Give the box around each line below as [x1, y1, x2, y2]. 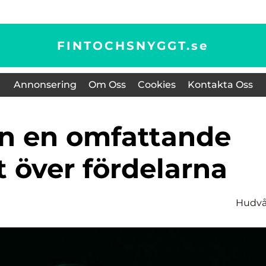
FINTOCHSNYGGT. [57, 38, 191, 53]
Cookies [137, 79, 176, 90]
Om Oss [88, 79, 126, 90]
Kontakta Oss [187, 79, 253, 90]
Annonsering [13, 79, 77, 90]
